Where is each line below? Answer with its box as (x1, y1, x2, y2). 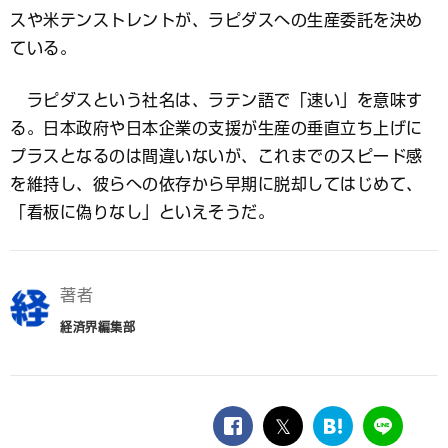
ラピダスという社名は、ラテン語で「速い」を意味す (10, 92, 423, 108)
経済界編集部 (60, 321, 135, 333)
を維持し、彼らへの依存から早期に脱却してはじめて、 (10, 176, 423, 192)
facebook (231, 424, 332, 445)
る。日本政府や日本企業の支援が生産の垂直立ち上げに (10, 120, 423, 136)
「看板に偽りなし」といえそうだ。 (10, 204, 274, 220)
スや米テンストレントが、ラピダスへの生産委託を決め (10, 12, 423, 28)
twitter (281, 424, 353, 445)
